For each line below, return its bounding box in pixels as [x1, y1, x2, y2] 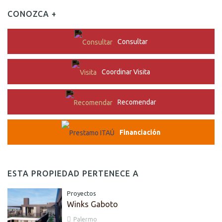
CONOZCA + [7, 9, 56, 18]
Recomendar [117, 98, 156, 106]
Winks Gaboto [67, 199, 118, 209]
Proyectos [67, 189, 96, 197]
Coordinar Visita [102, 67, 150, 76]
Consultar [117, 37, 148, 46]
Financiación [119, 128, 161, 136]
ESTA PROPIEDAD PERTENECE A [7, 168, 139, 178]
